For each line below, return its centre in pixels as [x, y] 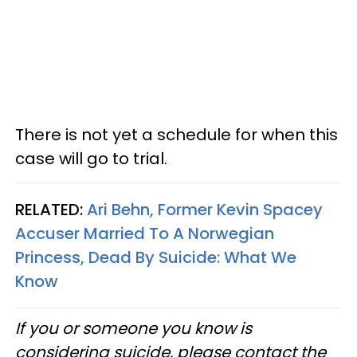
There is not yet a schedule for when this [177, 134]
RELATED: [51, 209]
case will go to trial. [93, 158]
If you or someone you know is [133, 328]
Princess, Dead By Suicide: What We [156, 257]
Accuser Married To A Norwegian [145, 233]
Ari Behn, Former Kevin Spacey [205, 209]
